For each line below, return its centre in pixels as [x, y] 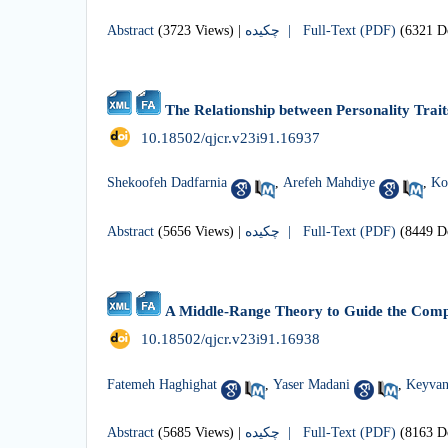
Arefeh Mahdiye [329, 183]
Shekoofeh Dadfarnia [167, 183]
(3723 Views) [196, 30]
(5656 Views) [196, 232]
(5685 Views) [196, 433]
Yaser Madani [311, 384]
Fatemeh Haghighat [162, 384]
